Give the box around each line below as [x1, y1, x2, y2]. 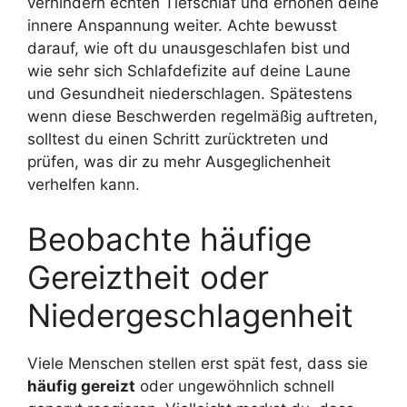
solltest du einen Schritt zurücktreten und [27, 130, 329, 149]
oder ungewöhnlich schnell [135, 376, 334, 395]
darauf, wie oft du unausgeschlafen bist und [27, 39, 351, 58]
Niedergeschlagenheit [27, 295, 353, 334]
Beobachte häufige [27, 219, 312, 258]
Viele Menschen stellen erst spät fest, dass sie [27, 353, 368, 372]
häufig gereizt [27, 376, 135, 395]
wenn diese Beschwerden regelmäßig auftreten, [27, 107, 378, 126]
